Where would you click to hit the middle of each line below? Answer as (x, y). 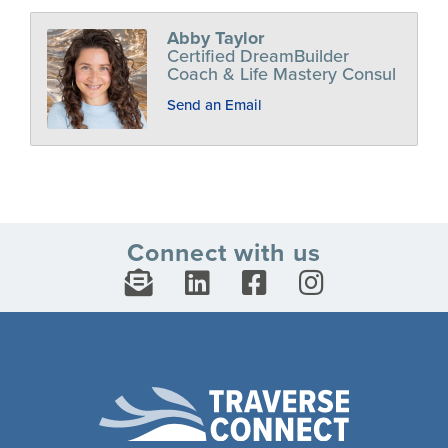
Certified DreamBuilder (258, 56)
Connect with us (224, 253)
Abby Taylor (215, 38)
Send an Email (214, 105)
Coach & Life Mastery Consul (281, 74)
